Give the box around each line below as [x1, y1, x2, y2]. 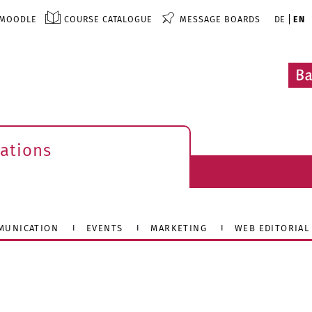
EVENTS [86, 222, 123, 233]
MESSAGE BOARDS [179, 14, 260, 24]
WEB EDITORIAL [235, 222, 310, 233]
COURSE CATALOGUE [63, 14, 153, 24]
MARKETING [150, 222, 208, 233]
